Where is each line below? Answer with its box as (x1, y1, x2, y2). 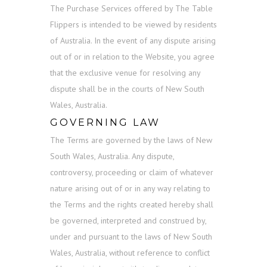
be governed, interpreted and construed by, (50, 215, 206, 226)
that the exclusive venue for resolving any (50, 67, 200, 79)
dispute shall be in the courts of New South (50, 83, 204, 95)
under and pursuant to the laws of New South (50, 231, 212, 243)
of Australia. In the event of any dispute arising (50, 35, 216, 46)
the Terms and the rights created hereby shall (50, 199, 213, 210)
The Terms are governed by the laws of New (50, 135, 212, 146)
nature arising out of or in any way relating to (50, 183, 210, 194)
